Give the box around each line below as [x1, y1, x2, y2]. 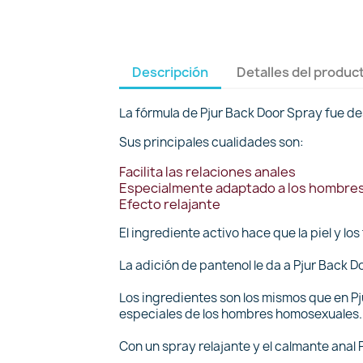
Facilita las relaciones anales [119, 163, 296, 181]
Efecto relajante [119, 195, 220, 213]
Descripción [132, 63, 208, 81]
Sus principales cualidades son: [119, 134, 304, 151]
